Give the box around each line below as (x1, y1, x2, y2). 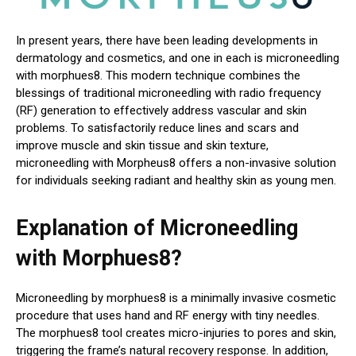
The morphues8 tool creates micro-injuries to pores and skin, (16, 326, 336, 341)
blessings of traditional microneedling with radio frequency (16, 86, 321, 101)
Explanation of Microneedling (16, 215, 298, 242)
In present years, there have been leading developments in (16, 33, 318, 48)
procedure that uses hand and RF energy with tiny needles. (16, 308, 319, 323)
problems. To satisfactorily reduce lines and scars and (16, 121, 299, 136)
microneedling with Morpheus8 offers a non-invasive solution (16, 156, 336, 171)
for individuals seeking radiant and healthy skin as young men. (16, 173, 336, 188)
